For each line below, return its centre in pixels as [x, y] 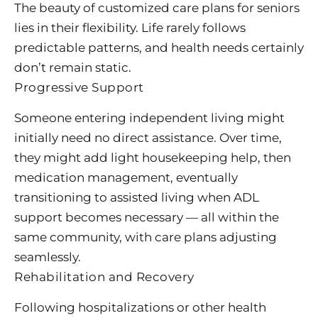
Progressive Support [79, 88]
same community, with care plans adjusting [146, 237]
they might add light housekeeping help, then [153, 158]
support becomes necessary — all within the [147, 218]
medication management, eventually [126, 178]
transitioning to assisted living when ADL [137, 198]
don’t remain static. [73, 68]
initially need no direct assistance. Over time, [148, 138]
